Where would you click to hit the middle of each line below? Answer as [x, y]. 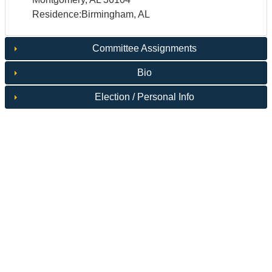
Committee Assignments [144, 49]
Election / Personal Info [144, 97]
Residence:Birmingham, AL [91, 15]
